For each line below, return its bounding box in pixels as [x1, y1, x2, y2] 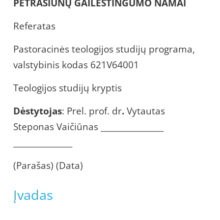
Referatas [13, 19, 55, 32]
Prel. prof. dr [67, 104, 122, 117]
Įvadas [13, 185, 53, 204]
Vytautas [127, 104, 165, 117]
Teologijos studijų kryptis [13, 81, 122, 94]
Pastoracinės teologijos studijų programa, [13, 42, 195, 55]
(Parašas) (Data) [13, 159, 83, 172]
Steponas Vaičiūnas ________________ [13, 120, 164, 133]
